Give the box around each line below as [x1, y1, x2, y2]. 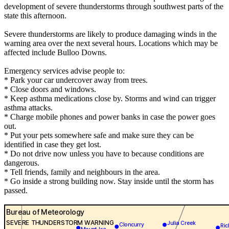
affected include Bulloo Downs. [4, 48, 107, 57]
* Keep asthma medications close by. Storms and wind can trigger [4, 94, 216, 103]
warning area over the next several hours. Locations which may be [4, 39, 218, 48]
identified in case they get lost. [4, 140, 101, 149]
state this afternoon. [4, 11, 66, 20]
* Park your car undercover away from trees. [4, 76, 148, 85]
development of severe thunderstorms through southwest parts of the [4, 2, 223, 11]
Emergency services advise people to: [4, 66, 125, 76]
